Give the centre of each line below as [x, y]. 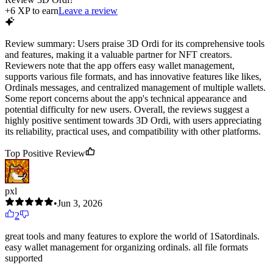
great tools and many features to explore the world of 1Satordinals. [132, 236]
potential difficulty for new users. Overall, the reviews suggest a [127, 110]
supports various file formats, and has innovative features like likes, [133, 77]
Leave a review [88, 11]
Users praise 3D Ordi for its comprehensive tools [171, 44]
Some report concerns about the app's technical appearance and [126, 99]
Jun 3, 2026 [80, 204]
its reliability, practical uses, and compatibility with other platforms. [133, 132]
